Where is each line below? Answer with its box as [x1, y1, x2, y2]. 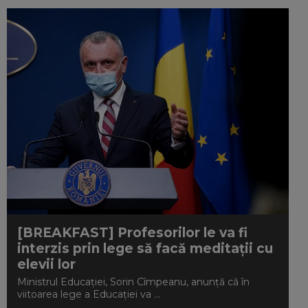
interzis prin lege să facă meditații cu [17, 241, 274, 256]
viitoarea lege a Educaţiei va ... [17, 288, 161, 300]
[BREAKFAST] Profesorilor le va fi [17, 225, 248, 241]
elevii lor [17, 256, 76, 272]
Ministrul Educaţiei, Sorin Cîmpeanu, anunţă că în [17, 276, 250, 288]
